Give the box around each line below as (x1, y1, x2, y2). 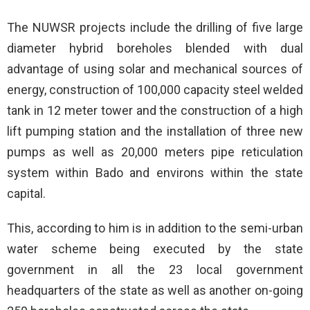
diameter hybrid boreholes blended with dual (7, 41, 303, 56)
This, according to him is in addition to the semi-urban (7, 221, 303, 236)
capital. (7, 186, 46, 201)
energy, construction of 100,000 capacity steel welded (7, 82, 303, 98)
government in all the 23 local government (7, 262, 303, 277)
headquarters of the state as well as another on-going (7, 283, 303, 298)
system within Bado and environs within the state (7, 165, 303, 181)
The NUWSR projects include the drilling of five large (7, 20, 303, 35)
